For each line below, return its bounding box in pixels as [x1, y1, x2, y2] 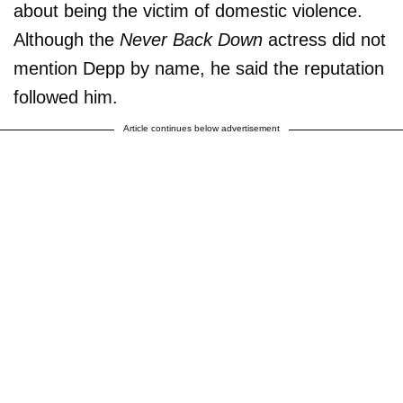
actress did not [263, 30, 386, 50]
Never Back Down [120, 30, 263, 50]
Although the [13, 30, 120, 50]
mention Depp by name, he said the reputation [13, 58, 384, 79]
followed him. [13, 87, 118, 108]
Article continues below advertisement [123, 123, 280, 134]
